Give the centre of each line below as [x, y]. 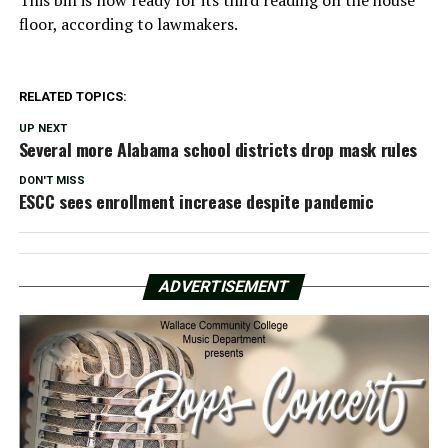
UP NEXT [42, 128]
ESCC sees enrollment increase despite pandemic [196, 200]
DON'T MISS [51, 180]
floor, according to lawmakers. [128, 23]
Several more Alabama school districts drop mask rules [218, 148]
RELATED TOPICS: [72, 96]
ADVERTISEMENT [224, 286]
